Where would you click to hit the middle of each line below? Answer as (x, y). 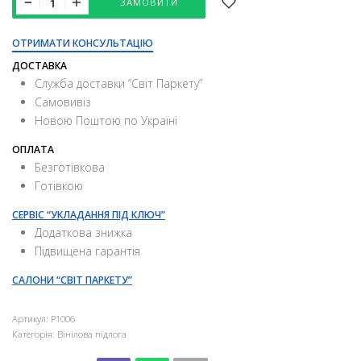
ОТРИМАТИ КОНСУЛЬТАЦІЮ (83, 43)
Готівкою (59, 186)
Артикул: (31, 319)
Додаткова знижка (84, 233)
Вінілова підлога (92, 334)
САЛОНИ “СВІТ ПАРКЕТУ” (72, 280)
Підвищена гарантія (88, 251)
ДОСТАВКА (39, 66)
